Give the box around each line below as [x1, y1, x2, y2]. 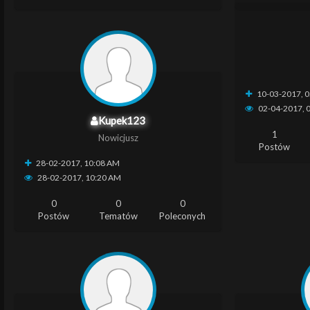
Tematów [98, 210, 138, 221]
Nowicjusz [98, 132, 138, 143]
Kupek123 [98, 114, 146, 127]
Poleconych [159, 210, 206, 221]
